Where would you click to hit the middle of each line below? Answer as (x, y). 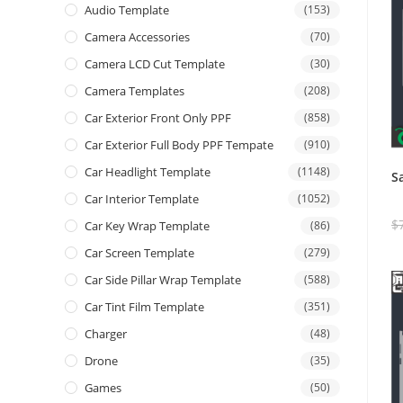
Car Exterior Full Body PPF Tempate (179, 145)
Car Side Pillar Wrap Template (163, 280)
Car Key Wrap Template (147, 226)
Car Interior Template (142, 199)
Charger (106, 334)
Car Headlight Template (148, 172)
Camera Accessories (137, 37)
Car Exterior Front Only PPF (158, 118)
